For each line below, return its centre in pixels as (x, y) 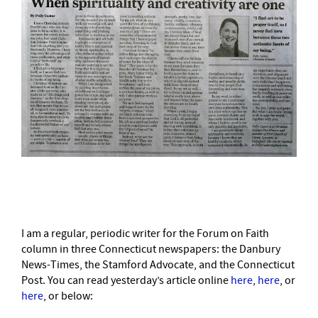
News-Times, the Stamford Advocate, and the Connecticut (158, 264)
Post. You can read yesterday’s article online (126, 280)
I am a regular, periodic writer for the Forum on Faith (145, 233)
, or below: (68, 296)
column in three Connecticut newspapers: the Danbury (151, 249)
